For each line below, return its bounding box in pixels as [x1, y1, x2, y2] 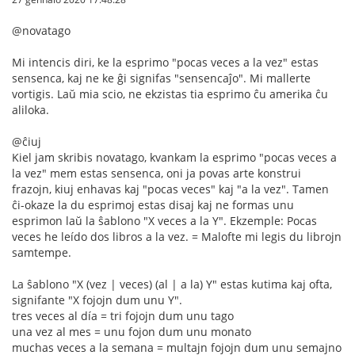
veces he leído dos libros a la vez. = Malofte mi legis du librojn [12, 228, 342, 244]
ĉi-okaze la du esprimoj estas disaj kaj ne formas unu [12, 197, 294, 212]
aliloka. [12, 101, 49, 117]
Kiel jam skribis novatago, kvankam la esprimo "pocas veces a [12, 149, 337, 165]
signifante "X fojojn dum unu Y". [12, 292, 182, 307]
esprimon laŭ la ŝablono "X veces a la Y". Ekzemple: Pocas [12, 212, 317, 228]
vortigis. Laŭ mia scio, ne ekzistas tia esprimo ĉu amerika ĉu [12, 86, 328, 101]
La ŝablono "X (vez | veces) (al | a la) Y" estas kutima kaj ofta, [12, 276, 332, 292]
